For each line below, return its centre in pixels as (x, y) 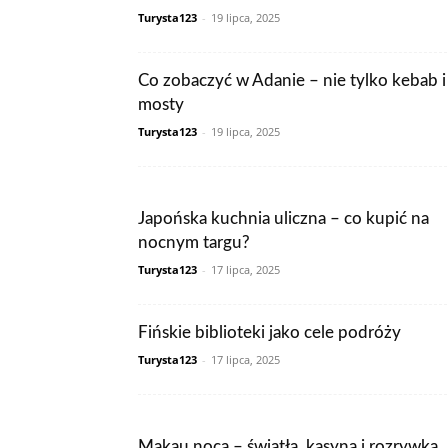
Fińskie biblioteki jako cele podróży (269, 332)
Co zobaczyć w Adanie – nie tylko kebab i (292, 80)
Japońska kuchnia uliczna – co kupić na (283, 218)
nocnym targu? (194, 242)
